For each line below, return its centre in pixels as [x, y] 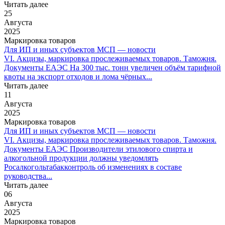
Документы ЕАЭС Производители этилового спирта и [98, 149]
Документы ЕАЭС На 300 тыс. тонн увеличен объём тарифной [113, 67]
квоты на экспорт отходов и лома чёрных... [78, 76]
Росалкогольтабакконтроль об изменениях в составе [93, 167]
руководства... [28, 176]
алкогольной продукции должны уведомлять [81, 158]
